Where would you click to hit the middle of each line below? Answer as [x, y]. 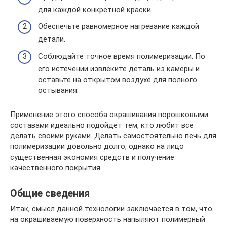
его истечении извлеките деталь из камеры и [119, 69]
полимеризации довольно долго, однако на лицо [97, 146]
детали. [52, 39]
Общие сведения [50, 193]
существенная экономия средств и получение [92, 157]
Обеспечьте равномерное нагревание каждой [119, 26]
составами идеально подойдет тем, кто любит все [102, 125]
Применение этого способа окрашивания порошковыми [109, 114]
